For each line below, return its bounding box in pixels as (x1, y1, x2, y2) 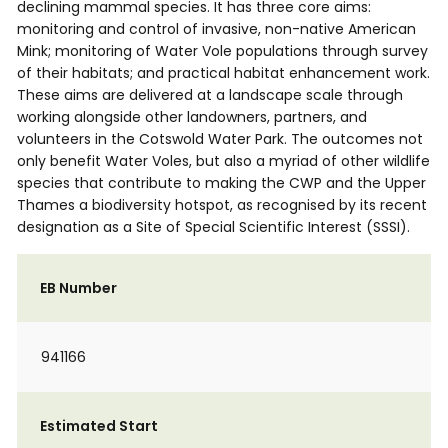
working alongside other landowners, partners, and (17, 107, 367, 127)
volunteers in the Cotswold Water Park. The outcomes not (17, 129, 423, 149)
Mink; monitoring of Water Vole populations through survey (17, 41, 428, 61)
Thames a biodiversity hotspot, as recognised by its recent (17, 195, 427, 215)
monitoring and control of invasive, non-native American (17, 19, 416, 39)
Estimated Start (40, 416, 158, 436)
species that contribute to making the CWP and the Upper (17, 173, 426, 193)
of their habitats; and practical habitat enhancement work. (17, 63, 430, 83)
